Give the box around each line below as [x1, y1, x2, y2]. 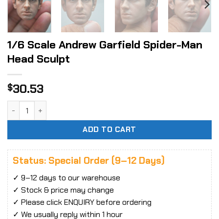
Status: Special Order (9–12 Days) [13, 154, 165, 167]
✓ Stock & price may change [13, 184, 114, 195]
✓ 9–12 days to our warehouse [13, 172, 120, 183]
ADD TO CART [83, 125, 136, 135]
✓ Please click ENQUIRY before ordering [13, 197, 152, 207]
